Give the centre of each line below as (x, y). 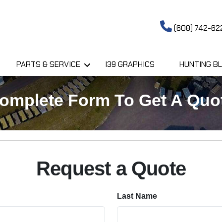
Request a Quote (111, 168)
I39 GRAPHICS (130, 64)
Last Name (137, 196)
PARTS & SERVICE (48, 64)
